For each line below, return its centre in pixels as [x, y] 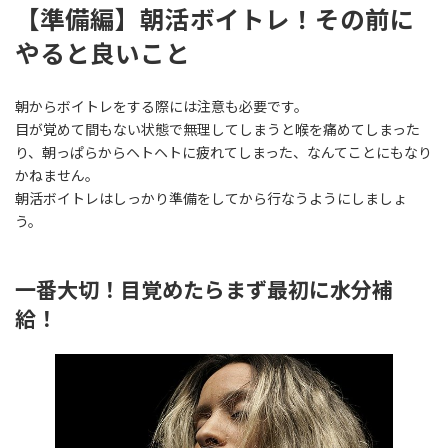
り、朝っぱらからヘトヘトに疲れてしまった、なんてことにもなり [223, 153]
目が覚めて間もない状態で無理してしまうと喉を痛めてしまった [217, 130]
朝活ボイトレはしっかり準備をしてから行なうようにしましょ [211, 199]
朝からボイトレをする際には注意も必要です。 [161, 107]
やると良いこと [102, 53]
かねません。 [57, 176]
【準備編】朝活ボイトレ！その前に [215, 19]
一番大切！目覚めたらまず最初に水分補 [204, 290]
